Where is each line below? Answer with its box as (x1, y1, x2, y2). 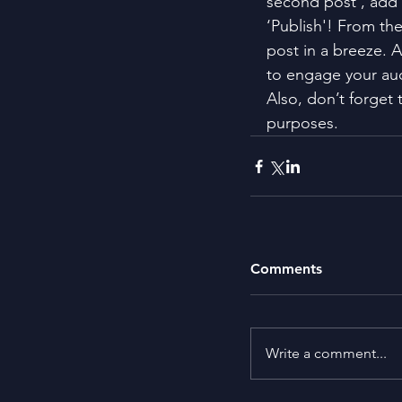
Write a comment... (266, 345, 387, 362)
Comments (250, 260, 322, 277)
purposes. (267, 113, 338, 133)
